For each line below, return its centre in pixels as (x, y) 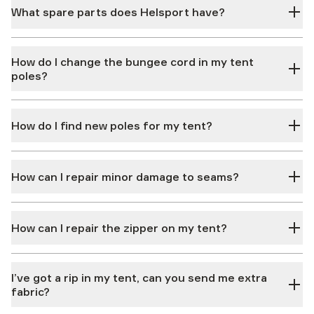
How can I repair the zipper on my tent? (119, 228)
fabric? (30, 292)
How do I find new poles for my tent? (112, 125)
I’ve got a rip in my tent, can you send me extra (139, 278)
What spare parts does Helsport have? (118, 12)
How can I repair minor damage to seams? (125, 177)
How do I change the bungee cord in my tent (132, 62)
